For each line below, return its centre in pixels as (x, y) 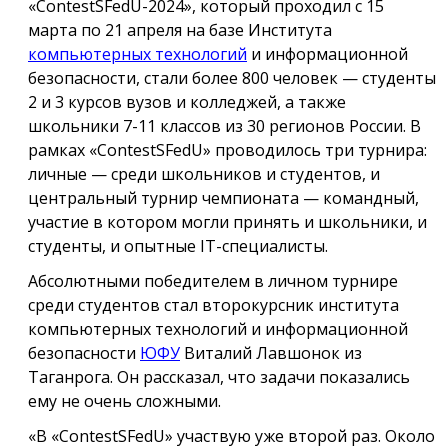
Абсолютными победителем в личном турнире (213, 281)
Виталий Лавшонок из (271, 353)
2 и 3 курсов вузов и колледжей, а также (187, 102)
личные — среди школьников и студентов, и (204, 174)
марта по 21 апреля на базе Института (180, 30)
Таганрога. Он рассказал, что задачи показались (219, 377)
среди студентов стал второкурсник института (213, 305)
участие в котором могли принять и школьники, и (227, 222)
